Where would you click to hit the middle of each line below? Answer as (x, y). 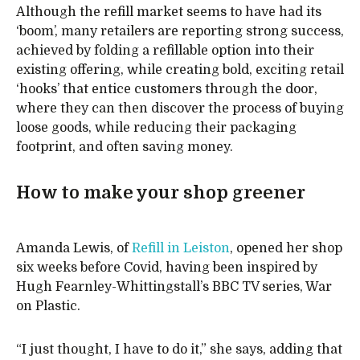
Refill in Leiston (181, 249)
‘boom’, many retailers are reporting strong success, (180, 31)
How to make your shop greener (161, 192)
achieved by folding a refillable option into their (165, 51)
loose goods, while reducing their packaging (156, 128)
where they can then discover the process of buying (180, 108)
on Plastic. (48, 307)
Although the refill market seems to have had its (169, 12)
